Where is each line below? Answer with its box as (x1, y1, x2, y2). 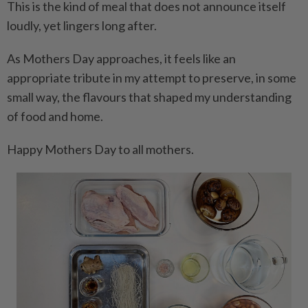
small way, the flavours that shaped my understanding (7, 89, 291, 104)
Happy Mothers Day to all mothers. (7, 142, 194, 157)
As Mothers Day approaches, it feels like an (7, 51, 236, 66)
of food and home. (7, 109, 103, 124)
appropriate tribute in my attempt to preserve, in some (7, 70, 296, 85)
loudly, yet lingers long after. (7, 18, 157, 33)
